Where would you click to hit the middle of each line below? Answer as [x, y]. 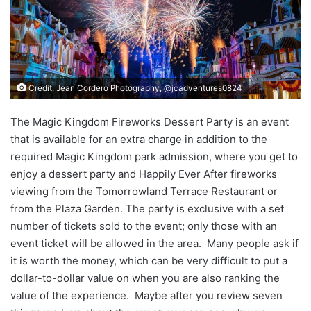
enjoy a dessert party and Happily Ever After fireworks [144, 174]
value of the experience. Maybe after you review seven [146, 295]
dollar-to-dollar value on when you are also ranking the [145, 278]
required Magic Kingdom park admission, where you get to [154, 157]
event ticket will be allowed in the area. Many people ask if [154, 243]
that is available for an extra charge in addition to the [139, 139]
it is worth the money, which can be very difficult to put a [149, 261]
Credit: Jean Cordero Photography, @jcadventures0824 [134, 88]
